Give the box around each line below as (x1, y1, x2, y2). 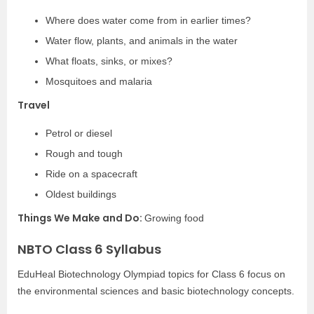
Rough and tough (46, 148, 123, 159)
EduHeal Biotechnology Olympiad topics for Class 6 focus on (18, 268, 285, 280)
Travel (18, 98, 50, 112)
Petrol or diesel (46, 128, 112, 139)
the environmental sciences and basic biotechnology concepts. (18, 285, 294, 296)
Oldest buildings (46, 189, 116, 200)
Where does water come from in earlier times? (46, 15, 251, 26)
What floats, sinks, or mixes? (46, 55, 172, 67)
